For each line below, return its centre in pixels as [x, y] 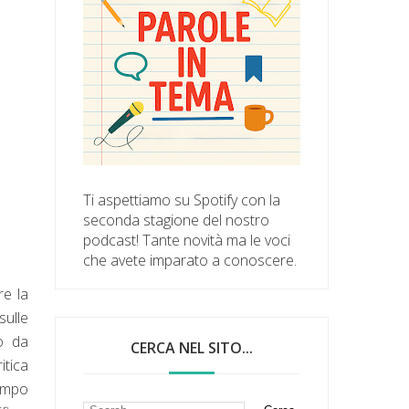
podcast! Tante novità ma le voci [187, 240]
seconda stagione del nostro [177, 220]
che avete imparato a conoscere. [190, 260]
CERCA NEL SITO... [192, 347]
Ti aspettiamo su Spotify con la [182, 199]
